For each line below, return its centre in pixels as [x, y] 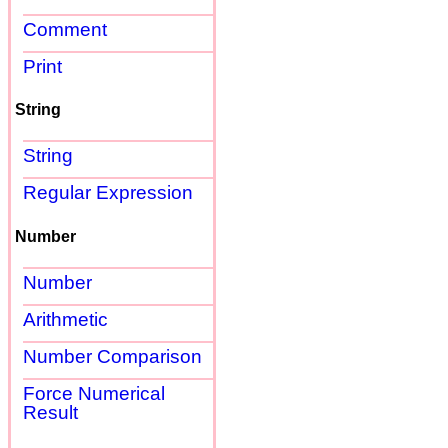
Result [50, 412]
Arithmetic [65, 319]
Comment [65, 29]
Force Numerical [94, 393]
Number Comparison [112, 356]
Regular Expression [108, 193]
